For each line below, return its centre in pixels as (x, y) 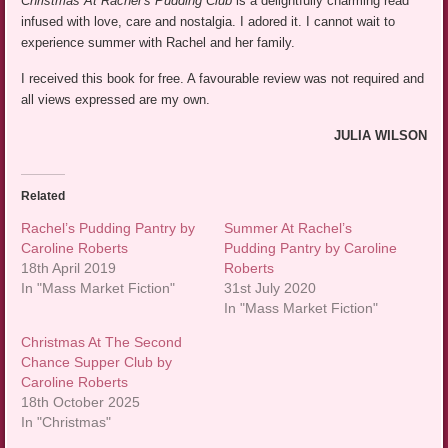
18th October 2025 (81, 402)
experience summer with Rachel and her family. (158, 43)
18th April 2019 (69, 268)
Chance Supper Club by (97, 362)
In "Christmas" (66, 422)
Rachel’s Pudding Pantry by (108, 228)
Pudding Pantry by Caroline (310, 248)
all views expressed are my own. (116, 100)
